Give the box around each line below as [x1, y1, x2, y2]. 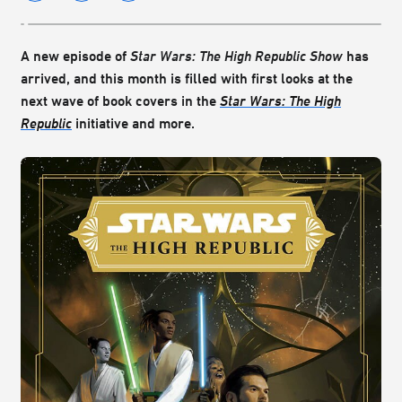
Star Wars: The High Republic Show [130, 48, 346, 65]
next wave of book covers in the [21, 92, 220, 109]
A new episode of [21, 48, 130, 65]
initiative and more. [72, 115, 195, 132]
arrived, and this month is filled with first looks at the [21, 70, 353, 87]
